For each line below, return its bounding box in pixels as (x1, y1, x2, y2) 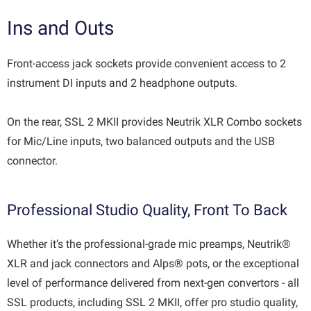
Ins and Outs (7, 17, 114, 40)
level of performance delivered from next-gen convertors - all (7, 276, 299, 290)
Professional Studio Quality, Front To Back (7, 201, 287, 219)
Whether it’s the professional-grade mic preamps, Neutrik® (7, 237, 291, 251)
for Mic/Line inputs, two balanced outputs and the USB (7, 135, 275, 149)
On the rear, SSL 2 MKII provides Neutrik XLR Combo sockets (7, 115, 302, 129)
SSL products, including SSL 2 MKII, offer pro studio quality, (7, 296, 298, 310)
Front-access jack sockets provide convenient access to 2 (7, 57, 286, 71)
